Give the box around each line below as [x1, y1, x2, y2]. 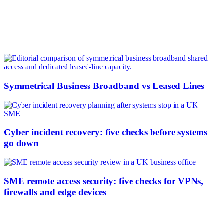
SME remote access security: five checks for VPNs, [4, 175, 203, 186]
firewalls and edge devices [4, 186, 106, 197]
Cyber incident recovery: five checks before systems [4, 127, 207, 138]
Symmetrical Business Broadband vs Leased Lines [4, 81, 204, 91]
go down [4, 138, 39, 149]
